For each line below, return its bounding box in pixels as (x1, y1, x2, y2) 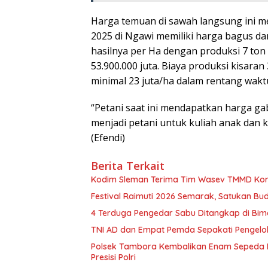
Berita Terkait (91, 158, 165, 173)
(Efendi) (91, 130, 125, 144)
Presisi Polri (91, 251, 136, 263)
